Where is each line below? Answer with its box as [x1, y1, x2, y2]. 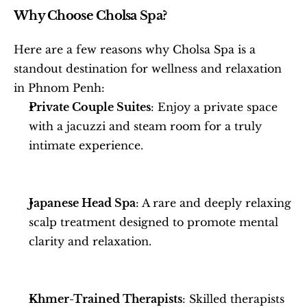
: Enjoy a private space [151, 99, 278, 114]
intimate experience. [29, 138, 143, 152]
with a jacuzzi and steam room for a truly [29, 119, 262, 133]
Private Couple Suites [29, 99, 151, 114]
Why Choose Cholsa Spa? [14, 8, 167, 23]
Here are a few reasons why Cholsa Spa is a [14, 42, 256, 56]
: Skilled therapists [182, 291, 284, 306]
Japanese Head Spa [29, 195, 136, 210]
